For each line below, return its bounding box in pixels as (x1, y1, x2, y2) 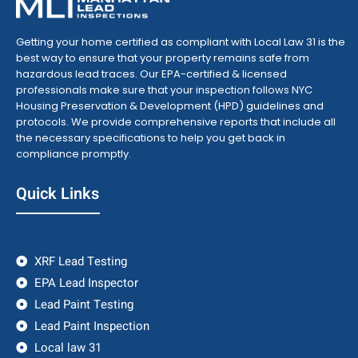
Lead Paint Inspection (34, 317, 149, 336)
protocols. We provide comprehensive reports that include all (16, 114, 336, 130)
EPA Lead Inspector (34, 274, 138, 292)
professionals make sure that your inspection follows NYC (16, 82, 312, 98)
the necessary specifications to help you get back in (16, 130, 285, 146)
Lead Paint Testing (34, 296, 133, 314)
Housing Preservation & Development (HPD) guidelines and (16, 98, 324, 114)
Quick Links (16, 182, 99, 206)
